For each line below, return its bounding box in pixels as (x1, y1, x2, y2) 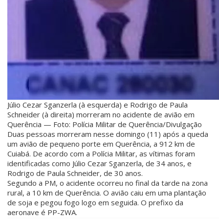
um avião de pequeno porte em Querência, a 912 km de (7, 139, 195, 149)
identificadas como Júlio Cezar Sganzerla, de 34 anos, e (7, 158, 192, 168)
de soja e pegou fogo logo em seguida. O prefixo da (7, 197, 183, 207)
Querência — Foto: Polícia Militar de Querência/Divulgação (7, 119, 202, 129)
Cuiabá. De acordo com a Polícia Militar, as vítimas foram (7, 149, 195, 158)
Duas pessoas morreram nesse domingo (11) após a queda (7, 129, 208, 139)
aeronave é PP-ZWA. (7, 207, 77, 217)
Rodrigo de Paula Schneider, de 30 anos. (7, 168, 143, 178)
